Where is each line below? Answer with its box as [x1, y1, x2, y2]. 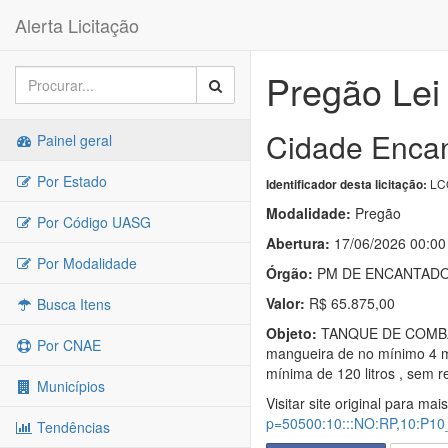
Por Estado [33, 171, 107, 191]
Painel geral [33, 130, 112, 150]
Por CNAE [33, 335, 101, 355]
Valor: [266, 293, 305, 313]
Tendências [33, 417, 110, 437]
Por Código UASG [33, 212, 151, 232]
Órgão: [266, 263, 313, 283]
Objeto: [266, 323, 317, 343]
